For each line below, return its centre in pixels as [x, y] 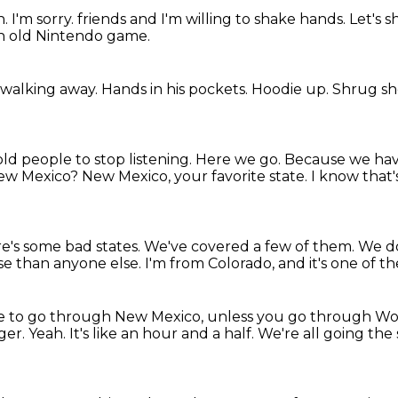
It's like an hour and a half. [163, 334]
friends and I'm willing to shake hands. [213, 19]
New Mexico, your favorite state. [196, 176]
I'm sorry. [44, 19]
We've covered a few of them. [251, 247]
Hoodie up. [292, 89]
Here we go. [240, 159]
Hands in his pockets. [176, 89]
